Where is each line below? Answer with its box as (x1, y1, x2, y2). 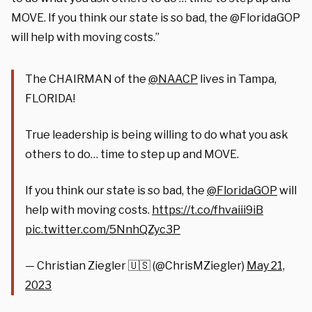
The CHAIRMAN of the (25, 72, 148, 86)
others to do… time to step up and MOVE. (25, 147, 239, 161)
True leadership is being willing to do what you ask (25, 127, 288, 141)
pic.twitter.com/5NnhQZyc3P (25, 222, 180, 236)
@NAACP (148, 72, 198, 86)
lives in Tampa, (198, 72, 276, 86)
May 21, (247, 258, 285, 272)
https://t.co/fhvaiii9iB (152, 203, 263, 217)
